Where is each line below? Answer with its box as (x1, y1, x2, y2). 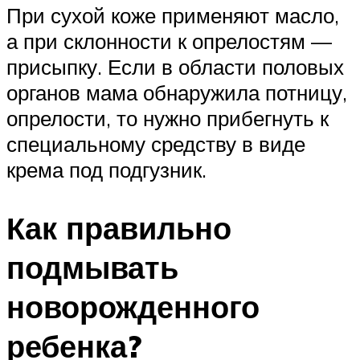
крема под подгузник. (6, 157, 207, 183)
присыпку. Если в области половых (6, 54, 344, 80)
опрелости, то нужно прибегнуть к (6, 105, 329, 132)
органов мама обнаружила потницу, (6, 80, 347, 106)
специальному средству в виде (6, 131, 305, 157)
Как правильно (6, 208, 231, 248)
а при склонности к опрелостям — (6, 28, 332, 55)
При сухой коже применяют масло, (6, 2, 339, 29)
